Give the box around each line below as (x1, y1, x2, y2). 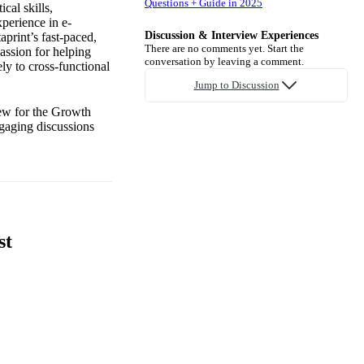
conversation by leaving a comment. (145, 54, 304, 67)
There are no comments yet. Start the (145, 41, 304, 54)
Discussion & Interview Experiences (145, 28, 318, 41)
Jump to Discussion (193, 78, 279, 91)
